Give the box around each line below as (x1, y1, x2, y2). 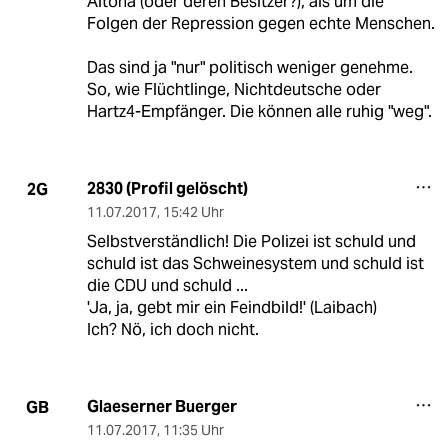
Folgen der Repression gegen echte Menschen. (86, 13, 435, 35)
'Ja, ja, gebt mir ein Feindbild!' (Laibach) (86, 297, 377, 319)
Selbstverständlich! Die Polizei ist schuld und (86, 231, 416, 253)
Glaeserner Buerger (86, 396, 237, 418)
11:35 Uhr (162, 421, 224, 440)
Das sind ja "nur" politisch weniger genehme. (86, 57, 413, 79)
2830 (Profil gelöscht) (86, 178, 248, 200)
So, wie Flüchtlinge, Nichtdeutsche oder (86, 79, 381, 101)
